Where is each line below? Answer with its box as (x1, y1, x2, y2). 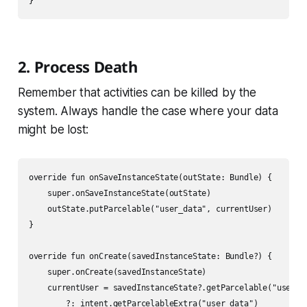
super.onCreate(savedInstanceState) (28, 267, 207, 278)
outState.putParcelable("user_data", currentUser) (28, 204, 272, 214)
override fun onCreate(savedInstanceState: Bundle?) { (28, 251, 272, 262)
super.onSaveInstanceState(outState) (28, 188, 212, 199)
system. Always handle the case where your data (17, 104, 278, 119)
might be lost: (17, 123, 89, 137)
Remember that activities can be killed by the (17, 86, 257, 100)
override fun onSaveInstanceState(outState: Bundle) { (28, 173, 272, 183)
